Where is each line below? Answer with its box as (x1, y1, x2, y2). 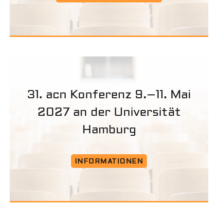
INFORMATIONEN (74, 157, 144, 166)
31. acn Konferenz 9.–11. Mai (27, 88, 191, 102)
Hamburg (82, 123, 136, 137)
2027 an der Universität (37, 105, 181, 120)
